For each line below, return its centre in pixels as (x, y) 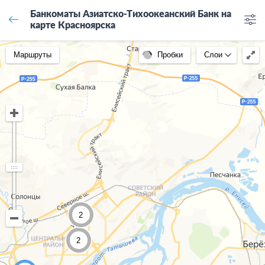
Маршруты (33, 55)
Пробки (170, 55)
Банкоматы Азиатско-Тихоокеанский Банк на (131, 14)
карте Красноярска (73, 25)
